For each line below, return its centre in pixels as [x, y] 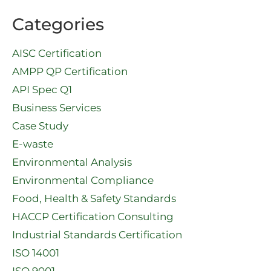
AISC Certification [57, 54]
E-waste [33, 144]
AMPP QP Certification [70, 72]
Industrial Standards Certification [97, 235]
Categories [58, 24]
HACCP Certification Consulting [93, 217]
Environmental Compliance [83, 181]
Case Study [40, 126]
